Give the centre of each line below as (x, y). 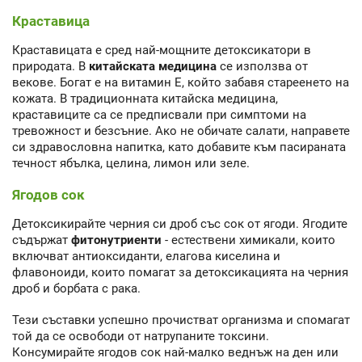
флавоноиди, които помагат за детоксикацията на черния (180, 273)
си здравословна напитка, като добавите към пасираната (179, 147)
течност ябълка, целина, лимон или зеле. (131, 163)
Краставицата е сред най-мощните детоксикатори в (162, 50)
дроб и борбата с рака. (76, 289)
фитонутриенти (116, 240)
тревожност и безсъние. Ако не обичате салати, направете (181, 130)
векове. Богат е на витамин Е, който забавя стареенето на (181, 82)
